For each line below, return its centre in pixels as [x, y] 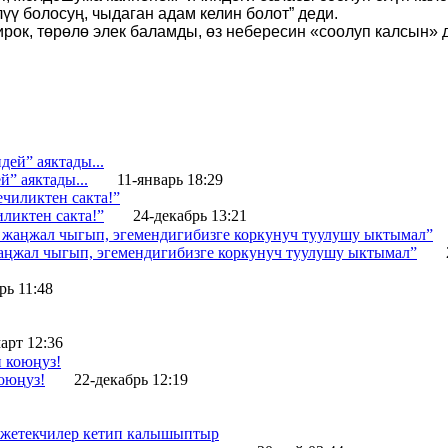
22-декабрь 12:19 [131, 379]
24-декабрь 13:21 [190, 216]
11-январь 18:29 [170, 179]
